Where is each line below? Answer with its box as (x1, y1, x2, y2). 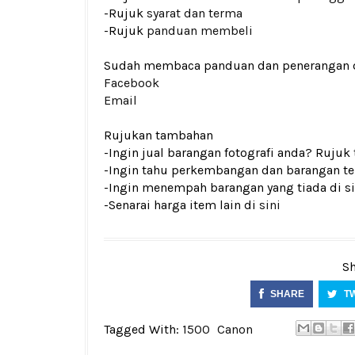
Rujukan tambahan (104, 128, 213, 143)
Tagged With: (104, 322, 182, 337)
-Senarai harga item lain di (104, 197, 259, 212)
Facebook (104, 75, 159, 90)
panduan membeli (147, 23, 253, 38)
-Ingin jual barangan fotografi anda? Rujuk (104, 145, 353, 160)
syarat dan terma (147, 6, 242, 21)
